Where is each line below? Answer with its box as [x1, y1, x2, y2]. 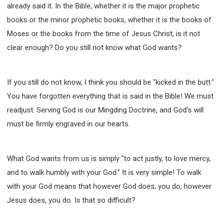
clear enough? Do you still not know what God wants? [7, 43, 182, 52]
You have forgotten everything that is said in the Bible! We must [7, 91, 214, 101]
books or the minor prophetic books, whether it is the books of [7, 15, 212, 24]
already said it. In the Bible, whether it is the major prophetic [7, 1, 200, 10]
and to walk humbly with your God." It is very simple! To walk [7, 167, 201, 177]
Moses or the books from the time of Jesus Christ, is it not [7, 29, 200, 38]
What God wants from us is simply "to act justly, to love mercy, [7, 154, 211, 163]
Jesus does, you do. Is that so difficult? [7, 195, 135, 205]
